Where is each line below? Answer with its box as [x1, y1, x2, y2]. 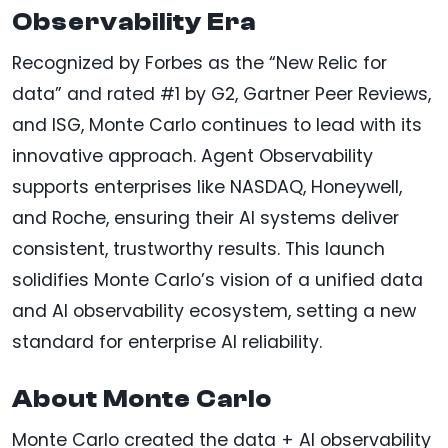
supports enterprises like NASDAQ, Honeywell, [12, 174, 402, 199]
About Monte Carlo [12, 384, 272, 413]
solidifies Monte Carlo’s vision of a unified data [12, 267, 423, 292]
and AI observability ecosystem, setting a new [12, 298, 416, 323]
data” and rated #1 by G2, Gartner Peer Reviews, [12, 81, 431, 106]
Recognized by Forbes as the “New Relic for [12, 50, 387, 75]
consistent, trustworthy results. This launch [12, 236, 385, 261]
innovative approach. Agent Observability [12, 143, 373, 168]
